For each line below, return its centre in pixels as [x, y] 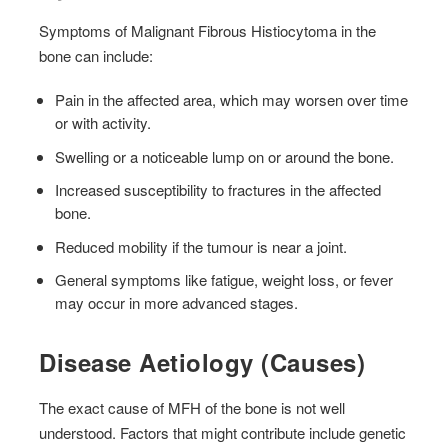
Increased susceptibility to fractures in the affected [218, 190]
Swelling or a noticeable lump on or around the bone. [225, 156]
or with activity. [103, 123]
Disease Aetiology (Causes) [202, 361]
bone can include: [96, 56]
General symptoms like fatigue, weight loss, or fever [224, 280]
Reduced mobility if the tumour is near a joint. [201, 246]
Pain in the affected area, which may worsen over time [232, 100]
